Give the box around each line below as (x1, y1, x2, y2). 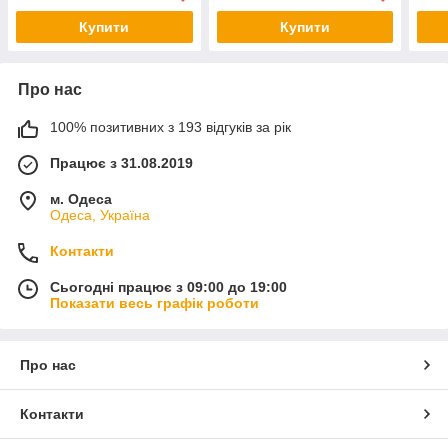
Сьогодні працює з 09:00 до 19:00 (50, 279, 287, 296)
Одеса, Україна (50, 207, 150, 224)
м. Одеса (50, 191, 112, 208)
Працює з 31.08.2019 (50, 155, 193, 172)
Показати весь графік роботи (50, 295, 259, 312)
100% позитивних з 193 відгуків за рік (50, 119, 291, 136)
